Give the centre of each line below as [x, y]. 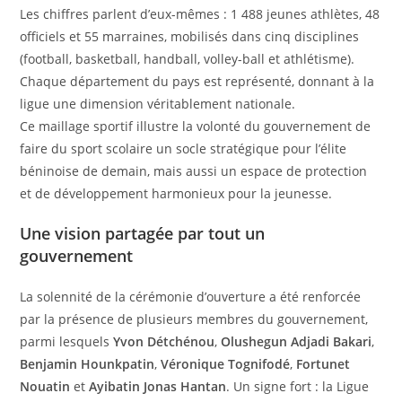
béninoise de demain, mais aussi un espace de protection [194, 170]
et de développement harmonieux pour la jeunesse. [176, 193]
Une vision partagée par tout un [143, 233]
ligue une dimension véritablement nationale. [158, 103]
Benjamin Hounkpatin [87, 363]
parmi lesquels [67, 341]
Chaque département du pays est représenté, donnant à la [197, 81]
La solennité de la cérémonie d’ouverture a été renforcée [191, 296]
